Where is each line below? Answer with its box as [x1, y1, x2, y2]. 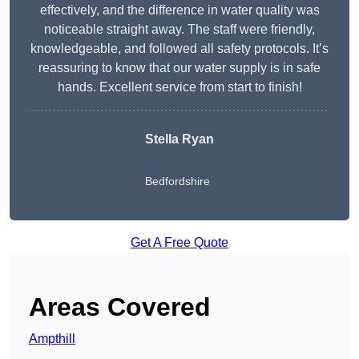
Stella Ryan [145, 132, 214, 147]
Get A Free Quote [131, 236, 228, 250]
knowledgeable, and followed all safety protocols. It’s [30, 42, 329, 56]
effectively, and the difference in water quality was [39, 3, 320, 18]
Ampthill [29, 332, 75, 346]
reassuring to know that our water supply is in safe [38, 61, 321, 75]
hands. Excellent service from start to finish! [57, 80, 302, 95]
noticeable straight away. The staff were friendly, [44, 22, 315, 37]
